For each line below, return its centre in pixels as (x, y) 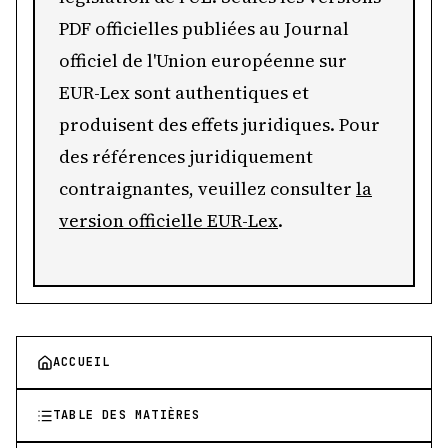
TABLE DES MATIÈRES (127, 415)
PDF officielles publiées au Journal (204, 28)
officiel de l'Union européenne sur (203, 60)
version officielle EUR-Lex (168, 220)
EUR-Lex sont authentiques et (184, 92)
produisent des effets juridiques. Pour (219, 124)
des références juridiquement (186, 156)
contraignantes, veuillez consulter (207, 188)
